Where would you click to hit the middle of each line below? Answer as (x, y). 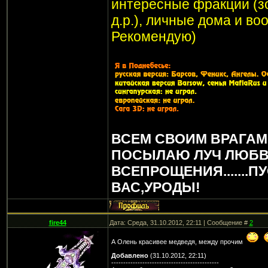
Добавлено (130, 255)
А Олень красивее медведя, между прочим (178, 242)
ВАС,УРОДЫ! (156, 188)
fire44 (57, 223)
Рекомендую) (153, 37)
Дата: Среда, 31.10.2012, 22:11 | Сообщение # (179, 223)
